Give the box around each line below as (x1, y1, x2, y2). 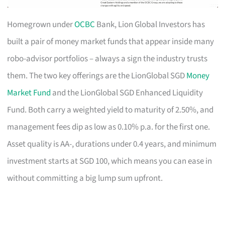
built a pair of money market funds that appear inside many (7, 35, 214, 48)
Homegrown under (7, 18, 75, 31)
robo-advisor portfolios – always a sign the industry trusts (7, 52, 208, 65)
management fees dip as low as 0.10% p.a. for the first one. (7, 121, 210, 133)
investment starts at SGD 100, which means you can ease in (7, 155, 212, 167)
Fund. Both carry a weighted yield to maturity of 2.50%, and (7, 103, 214, 116)
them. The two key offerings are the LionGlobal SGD (7, 69, 187, 82)
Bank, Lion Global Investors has (95, 18, 205, 31)
